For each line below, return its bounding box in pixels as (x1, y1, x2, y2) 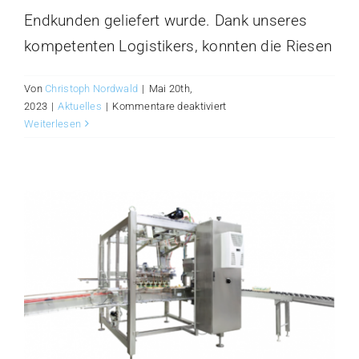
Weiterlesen (24, 117, 82, 130)
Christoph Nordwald (45, 82, 139, 95)
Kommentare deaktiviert (112, 99, 227, 112)
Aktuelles (58, 99, 103, 112)
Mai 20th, (148, 82, 193, 95)
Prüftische (225, 116, 275, 129)
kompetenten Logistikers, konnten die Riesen (24, 36, 333, 55)
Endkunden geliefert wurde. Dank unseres (24, 10, 308, 30)
